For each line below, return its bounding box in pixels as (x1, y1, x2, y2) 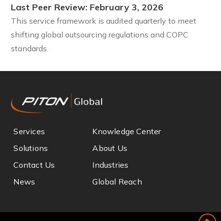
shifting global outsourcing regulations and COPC (11, 30, 189, 40)
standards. (11, 43, 49, 54)
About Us (92, 143, 128, 153)
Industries (92, 159, 129, 170)
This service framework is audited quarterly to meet (11, 16, 197, 26)
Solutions (13, 143, 48, 153)
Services (13, 126, 45, 136)
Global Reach (92, 176, 142, 186)
